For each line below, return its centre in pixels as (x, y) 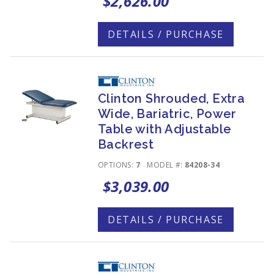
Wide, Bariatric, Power (167, 114)
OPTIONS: (117, 165)
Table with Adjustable (165, 129)
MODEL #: (166, 165)
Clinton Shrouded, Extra (172, 98)
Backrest (126, 144)
